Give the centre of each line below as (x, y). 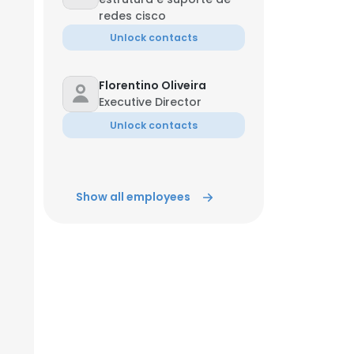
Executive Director (150, 102)
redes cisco (132, 16)
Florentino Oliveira (153, 85)
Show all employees (133, 197)
